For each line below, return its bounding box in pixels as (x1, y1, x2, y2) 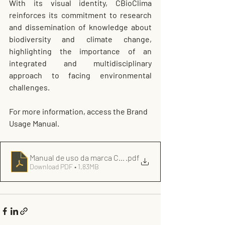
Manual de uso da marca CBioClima (30, 152, 150, 162)
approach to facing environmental (9, 70, 152, 80)
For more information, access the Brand (9, 106, 149, 117)
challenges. (9, 82, 50, 92)
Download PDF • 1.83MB (30, 162, 99, 171)
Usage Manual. (9, 119, 59, 129)
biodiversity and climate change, (9, 34, 152, 44)
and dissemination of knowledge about (9, 22, 152, 32)
